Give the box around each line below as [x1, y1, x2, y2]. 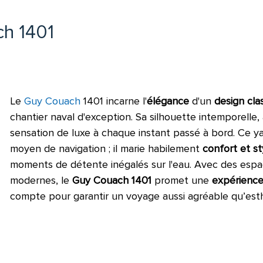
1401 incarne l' [80, 94, 147, 107]
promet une [151, 173, 213, 187]
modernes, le [10, 173, 73, 187]
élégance [147, 94, 190, 107]
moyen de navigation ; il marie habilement [10, 141, 203, 155]
